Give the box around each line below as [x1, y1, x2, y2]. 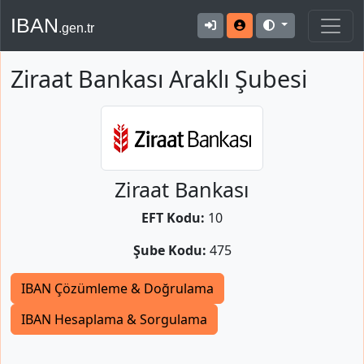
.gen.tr [58, 21, 94, 35]
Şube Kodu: [132, 241, 206, 259]
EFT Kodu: [141, 209, 205, 227]
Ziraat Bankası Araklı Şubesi [11, 63, 307, 94]
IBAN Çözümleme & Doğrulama [21, 279, 214, 297]
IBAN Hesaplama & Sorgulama [21, 310, 207, 328]
